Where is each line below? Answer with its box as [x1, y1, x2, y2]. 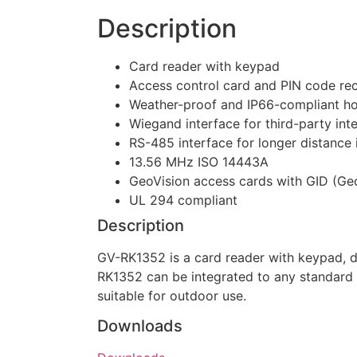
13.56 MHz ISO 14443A [129, 153, 269, 170]
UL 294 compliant [129, 191, 237, 208]
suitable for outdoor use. [97, 287, 246, 304]
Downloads [97, 316, 182, 335]
